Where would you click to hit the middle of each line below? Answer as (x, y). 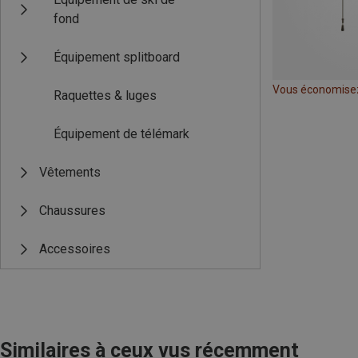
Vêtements (70, 172)
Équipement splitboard (117, 57)
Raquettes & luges (105, 95)
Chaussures (72, 211)
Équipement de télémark (121, 134)
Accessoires (75, 249)
